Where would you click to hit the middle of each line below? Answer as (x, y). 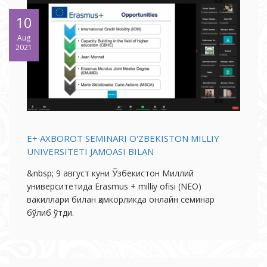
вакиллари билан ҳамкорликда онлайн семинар (121, 200)
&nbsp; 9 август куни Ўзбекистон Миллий (110, 173)
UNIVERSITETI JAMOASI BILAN (90, 152)
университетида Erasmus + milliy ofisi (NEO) (114, 187)
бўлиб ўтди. (50, 213)
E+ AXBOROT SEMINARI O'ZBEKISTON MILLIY (123, 139)
